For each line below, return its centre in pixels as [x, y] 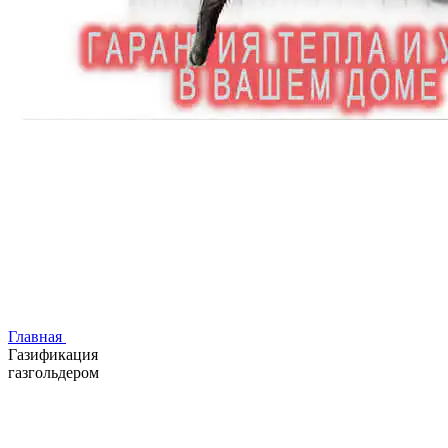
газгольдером [53, 372]
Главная [35, 336]
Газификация [53, 354]
